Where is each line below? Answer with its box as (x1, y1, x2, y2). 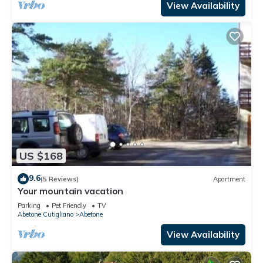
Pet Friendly (52, 201, 86, 210)
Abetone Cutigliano (18, 210, 73, 219)
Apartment (213, 174, 245, 183)
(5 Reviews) (41, 174, 79, 183)
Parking (18, 201, 41, 210)
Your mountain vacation (18, 185, 123, 197)
